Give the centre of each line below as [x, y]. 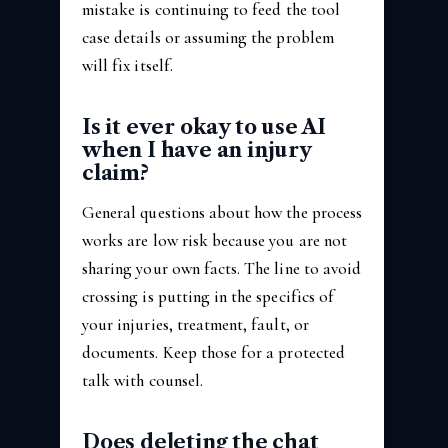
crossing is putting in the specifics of [208, 296]
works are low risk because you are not [214, 240]
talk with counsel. [142, 380]
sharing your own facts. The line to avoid [222, 268]
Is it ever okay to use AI [204, 126]
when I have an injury [196, 149]
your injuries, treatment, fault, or [195, 324]
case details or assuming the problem [208, 37]
